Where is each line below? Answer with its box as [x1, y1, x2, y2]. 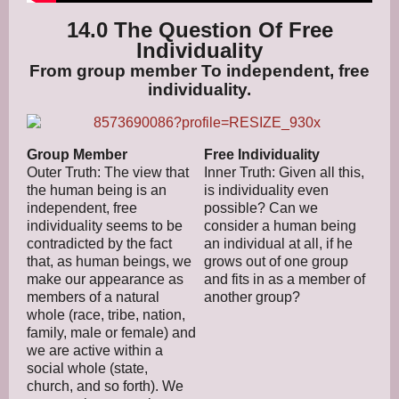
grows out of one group [204, 253, 348, 269]
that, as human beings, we [27, 253, 191, 269]
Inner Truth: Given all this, [204, 164, 364, 180]
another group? [204, 289, 300, 305]
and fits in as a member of [204, 271, 365, 287]
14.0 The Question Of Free [66, 17, 333, 42]
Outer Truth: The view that [27, 164, 189, 180]
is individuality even [204, 182, 329, 198]
